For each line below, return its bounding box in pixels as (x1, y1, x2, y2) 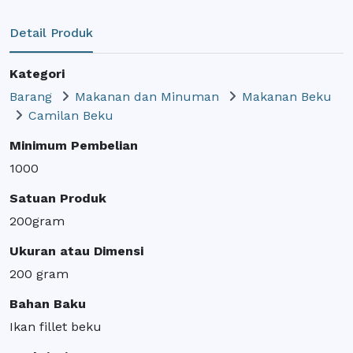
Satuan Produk (9, 190, 106, 206)
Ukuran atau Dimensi (9, 243, 143, 258)
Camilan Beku (28, 107, 113, 123)
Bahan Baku (9, 295, 86, 311)
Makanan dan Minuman (75, 88, 219, 104)
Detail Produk (9, 25, 93, 40)
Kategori (9, 65, 65, 81)
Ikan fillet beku (9, 318, 102, 334)
